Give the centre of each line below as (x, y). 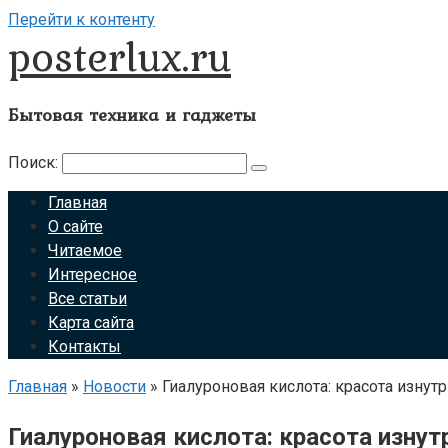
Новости (114, 386)
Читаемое (85, 250)
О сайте (75, 226)
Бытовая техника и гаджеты (132, 114)
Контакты (84, 346)
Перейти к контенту (81, 19)
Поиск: (35, 162)
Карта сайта (91, 322)
